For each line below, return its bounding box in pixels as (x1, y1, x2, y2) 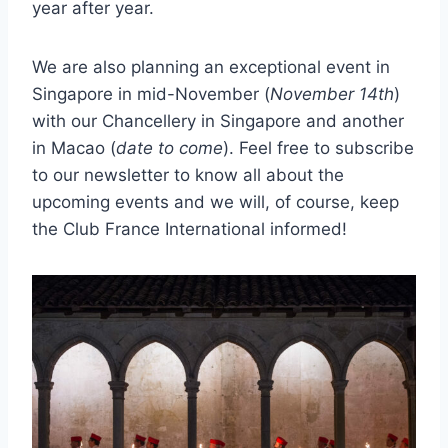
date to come (116, 137, 223, 158)
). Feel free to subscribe (223, 137, 414, 158)
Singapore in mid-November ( (32, 83, 270, 104)
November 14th (270, 83, 394, 104)
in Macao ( (32, 137, 116, 158)
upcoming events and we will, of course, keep (32, 191, 399, 212)
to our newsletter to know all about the (32, 164, 344, 185)
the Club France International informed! (32, 218, 347, 239)
